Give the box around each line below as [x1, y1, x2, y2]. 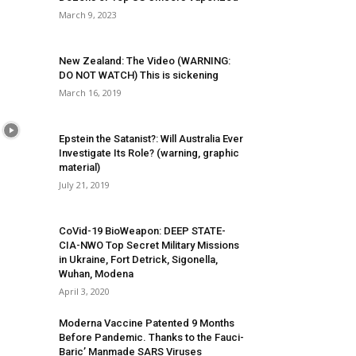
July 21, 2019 [59, 179, 110, 191]
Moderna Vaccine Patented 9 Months [59, 317, 234, 329]
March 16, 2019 [59, 87, 122, 99]
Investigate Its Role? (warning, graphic [59, 147, 239, 159]
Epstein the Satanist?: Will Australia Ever [59, 133, 243, 145]
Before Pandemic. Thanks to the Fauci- [59, 331, 244, 343]
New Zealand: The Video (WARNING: [59, 55, 230, 67]
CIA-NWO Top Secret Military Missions [59, 239, 239, 251]
